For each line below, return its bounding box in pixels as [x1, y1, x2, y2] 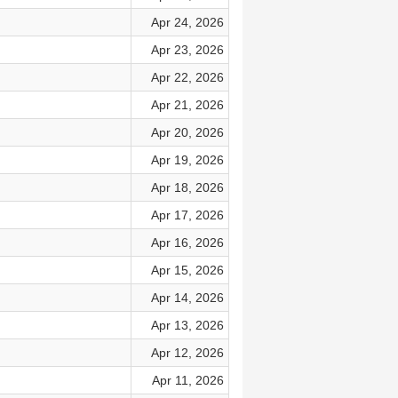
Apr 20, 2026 [150, 125, 224, 139]
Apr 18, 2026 [150, 180, 224, 195]
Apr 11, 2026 [151, 373, 224, 387]
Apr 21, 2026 [150, 98, 224, 112]
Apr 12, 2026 [150, 346, 224, 360]
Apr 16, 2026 [150, 235, 224, 250]
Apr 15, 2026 [150, 263, 224, 277]
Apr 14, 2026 [150, 291, 224, 305]
